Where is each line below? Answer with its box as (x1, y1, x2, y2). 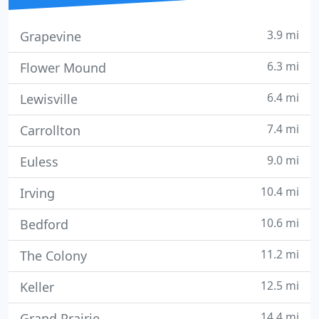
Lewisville (20, 90, 78, 108)
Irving (20, 184, 55, 202)
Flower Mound (20, 59, 106, 76)
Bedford (20, 216, 68, 233)
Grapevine (20, 28, 81, 45)
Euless (20, 153, 58, 170)
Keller (20, 278, 54, 296)
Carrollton (20, 122, 80, 139)
